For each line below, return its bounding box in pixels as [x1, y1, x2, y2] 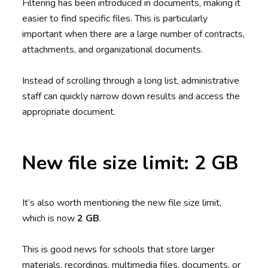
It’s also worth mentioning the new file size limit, [22, 196, 222, 210]
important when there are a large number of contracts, [22, 28, 245, 41]
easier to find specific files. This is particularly [22, 12, 208, 26]
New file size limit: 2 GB [22, 150, 239, 176]
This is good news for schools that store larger [22, 243, 215, 257]
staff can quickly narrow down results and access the [22, 90, 240, 103]
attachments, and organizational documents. [22, 43, 203, 57]
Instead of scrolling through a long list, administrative [22, 74, 240, 88]
